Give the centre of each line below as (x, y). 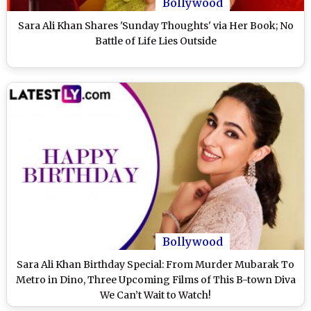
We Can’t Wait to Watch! (155, 295)
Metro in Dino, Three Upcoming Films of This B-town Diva (155, 279)
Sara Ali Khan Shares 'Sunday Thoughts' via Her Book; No (155, 25)
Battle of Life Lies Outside (155, 41)
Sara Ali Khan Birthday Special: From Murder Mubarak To (155, 264)
